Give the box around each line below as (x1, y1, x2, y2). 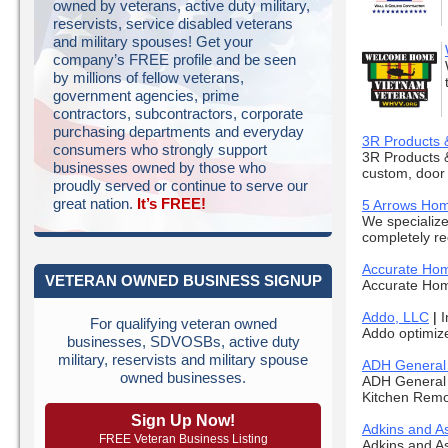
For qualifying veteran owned (89, 314, 277, 332)
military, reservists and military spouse (58, 350, 308, 368)
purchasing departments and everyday (53, 123, 304, 141)
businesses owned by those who (53, 159, 266, 177)
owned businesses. (120, 368, 246, 386)
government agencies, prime (53, 87, 239, 105)
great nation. (53, 195, 137, 213)
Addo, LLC (362, 309, 429, 325)
